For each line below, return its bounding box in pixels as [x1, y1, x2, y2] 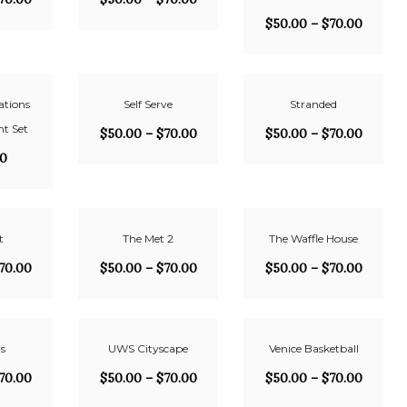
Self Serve [124, 97, 173, 111]
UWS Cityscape [108, 342, 188, 355]
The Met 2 [123, 232, 174, 245]
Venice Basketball [268, 342, 359, 355]
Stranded [290, 97, 337, 111]
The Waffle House [269, 232, 358, 245]
